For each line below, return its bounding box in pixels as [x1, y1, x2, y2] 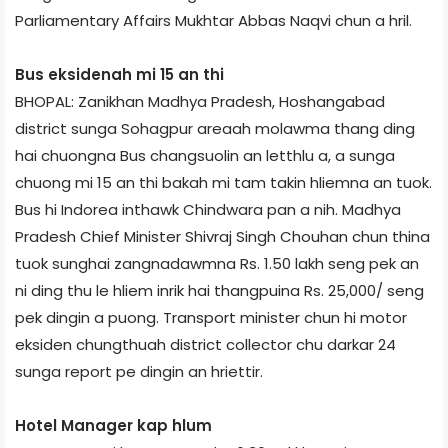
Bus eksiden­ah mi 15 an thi [15, 63, 224, 85]
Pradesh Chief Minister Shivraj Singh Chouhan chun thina [15, 225, 430, 247]
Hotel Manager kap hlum [15, 414, 212, 436]
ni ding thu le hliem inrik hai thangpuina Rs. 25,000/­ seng [15, 279, 424, 301]
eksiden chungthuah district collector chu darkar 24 [15, 333, 396, 355]
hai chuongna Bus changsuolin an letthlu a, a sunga [15, 144, 395, 166]
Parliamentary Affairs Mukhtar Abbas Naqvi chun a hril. [15, 9, 412, 31]
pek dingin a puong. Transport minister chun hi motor [15, 306, 407, 328]
